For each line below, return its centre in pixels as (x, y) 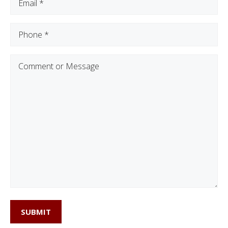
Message (28, 87)
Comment (30, 60)
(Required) (56, 29)
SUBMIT (36, 211)
